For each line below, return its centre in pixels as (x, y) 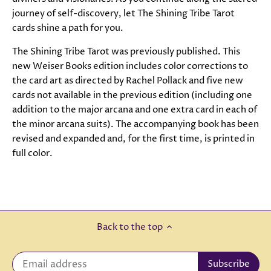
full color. (32, 154)
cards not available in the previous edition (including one (132, 96)
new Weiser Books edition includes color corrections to (130, 67)
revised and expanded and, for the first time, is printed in (133, 139)
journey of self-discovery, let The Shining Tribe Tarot (123, 14)
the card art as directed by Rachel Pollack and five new (128, 81)
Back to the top (130, 227)
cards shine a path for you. (68, 28)
